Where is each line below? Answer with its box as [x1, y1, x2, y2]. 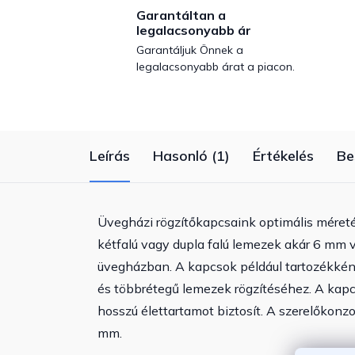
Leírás [90, 147, 130, 166]
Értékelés [253, 147, 314, 166]
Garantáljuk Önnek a [136, 43, 243, 58]
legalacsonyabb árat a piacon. [136, 59, 295, 74]
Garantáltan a [136, 7, 226, 24]
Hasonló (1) [153, 147, 230, 166]
